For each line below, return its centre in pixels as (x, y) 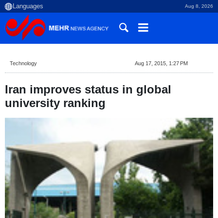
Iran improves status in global (88, 89)
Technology (23, 63)
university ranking (55, 103)
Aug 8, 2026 (199, 6)
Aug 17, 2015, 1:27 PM (161, 63)
